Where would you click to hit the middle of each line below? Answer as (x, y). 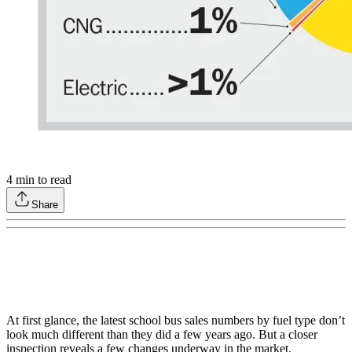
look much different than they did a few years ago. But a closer (162, 335)
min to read (42, 180)
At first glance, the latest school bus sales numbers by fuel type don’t (176, 321)
